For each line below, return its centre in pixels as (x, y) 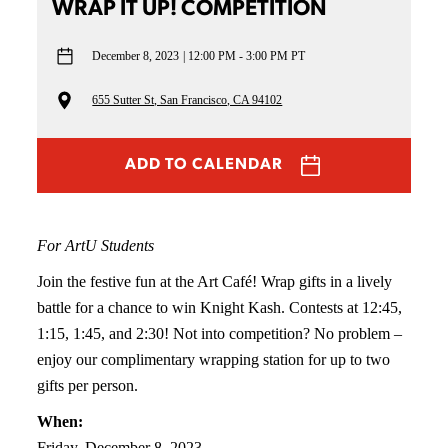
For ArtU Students (96, 245)
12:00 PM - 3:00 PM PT (247, 56)
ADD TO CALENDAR (204, 165)
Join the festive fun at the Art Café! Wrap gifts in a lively (215, 281)
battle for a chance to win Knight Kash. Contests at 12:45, (220, 307)
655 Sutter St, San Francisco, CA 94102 (187, 100)
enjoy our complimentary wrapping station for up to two (214, 359)
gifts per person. (88, 385)
